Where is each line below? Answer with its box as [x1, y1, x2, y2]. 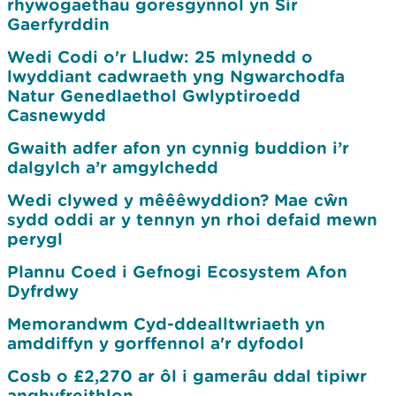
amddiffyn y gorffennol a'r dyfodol [7, 333, 304, 353]
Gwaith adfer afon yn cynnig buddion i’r [7, 138, 349, 157]
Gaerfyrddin [7, 14, 110, 34]
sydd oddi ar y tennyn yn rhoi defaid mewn [7, 209, 377, 229]
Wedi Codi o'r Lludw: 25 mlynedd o [7, 47, 313, 66]
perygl [7, 229, 63, 248]
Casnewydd [7, 105, 106, 125]
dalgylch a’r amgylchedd [7, 157, 218, 177]
